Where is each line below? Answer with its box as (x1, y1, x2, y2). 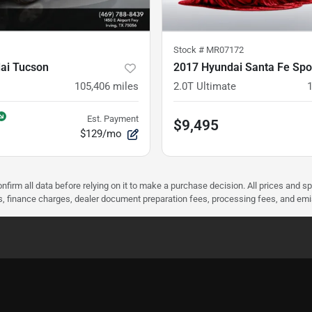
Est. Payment (87, 113, 139, 124)
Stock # (173, 44, 206, 55)
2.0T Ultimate (173, 79, 236, 93)
